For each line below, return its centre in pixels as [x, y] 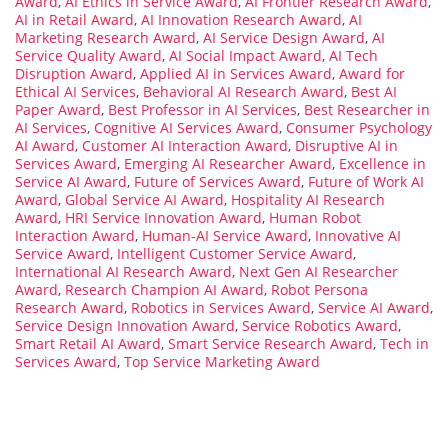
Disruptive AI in [346, 145]
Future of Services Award [217, 181]
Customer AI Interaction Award [185, 145]
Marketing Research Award [105, 37]
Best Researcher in [367, 109]
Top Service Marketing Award [222, 361]
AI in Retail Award [74, 19]
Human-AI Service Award [225, 235]
